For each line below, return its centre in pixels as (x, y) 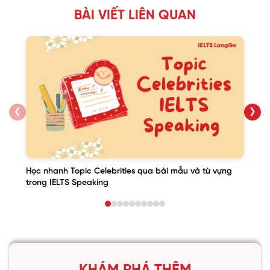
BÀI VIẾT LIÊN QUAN (135, 15)
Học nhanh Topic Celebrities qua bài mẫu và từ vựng (129, 172)
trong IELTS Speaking (67, 183)
